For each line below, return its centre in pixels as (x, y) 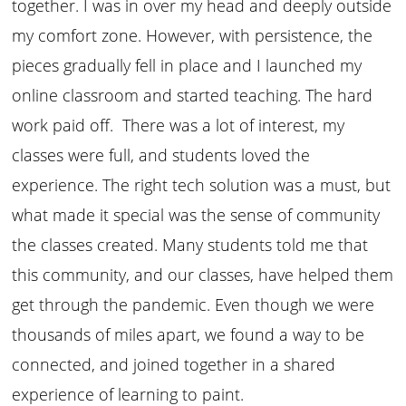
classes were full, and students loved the (161, 155)
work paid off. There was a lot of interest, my (179, 126)
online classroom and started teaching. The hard (193, 96)
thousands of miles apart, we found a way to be (188, 335)
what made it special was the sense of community (196, 215)
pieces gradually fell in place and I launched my (187, 66)
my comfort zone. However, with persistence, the (193, 36)
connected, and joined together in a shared (174, 365)
